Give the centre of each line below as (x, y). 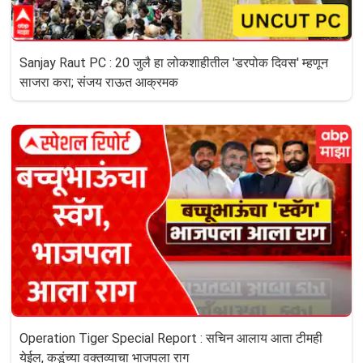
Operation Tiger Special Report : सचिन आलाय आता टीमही (171, 339)
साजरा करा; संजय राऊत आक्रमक (128, 82)
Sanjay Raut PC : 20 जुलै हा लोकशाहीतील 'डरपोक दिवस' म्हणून (174, 62)
